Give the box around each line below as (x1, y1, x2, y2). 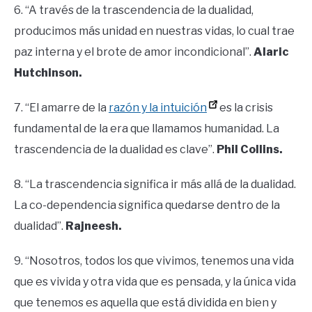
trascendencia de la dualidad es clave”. (14, 143, 217, 157)
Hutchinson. (14, 66, 82, 80)
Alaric (253, 45, 288, 59)
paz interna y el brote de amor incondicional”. (14, 45, 253, 59)
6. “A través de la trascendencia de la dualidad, (14, 3, 253, 17)
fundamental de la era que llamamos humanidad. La (14, 122, 279, 136)
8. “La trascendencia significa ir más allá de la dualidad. (14, 178, 296, 192)
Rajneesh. (65, 219, 122, 233)
